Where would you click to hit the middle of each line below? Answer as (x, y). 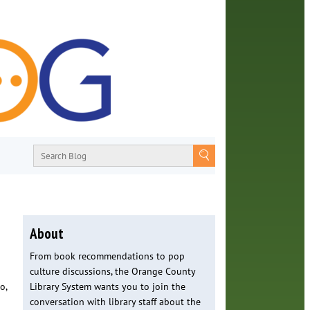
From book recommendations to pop (107, 256)
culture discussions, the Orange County (112, 272)
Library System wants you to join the (107, 287)
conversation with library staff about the (115, 302)
